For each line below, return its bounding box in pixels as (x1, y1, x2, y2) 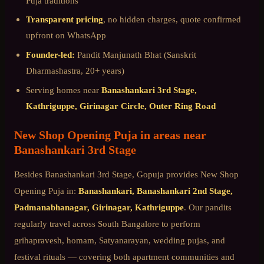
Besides (14, 169, 45, 179)
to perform (159, 218, 200, 229)
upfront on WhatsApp (26, 30, 106, 41)
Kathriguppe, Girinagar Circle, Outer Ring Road (26, 100, 216, 111)
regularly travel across (14, 218, 98, 229)
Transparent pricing (26, 14, 103, 25)
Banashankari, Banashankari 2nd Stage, (78, 185, 233, 196)
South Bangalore (98, 218, 159, 229)
